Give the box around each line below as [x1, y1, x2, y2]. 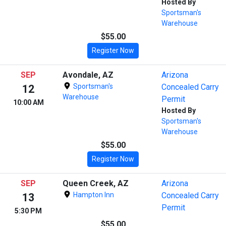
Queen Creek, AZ [63, 178, 129, 188]
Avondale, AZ [63, 70, 114, 80]
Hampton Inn [71, 190, 114, 199]
